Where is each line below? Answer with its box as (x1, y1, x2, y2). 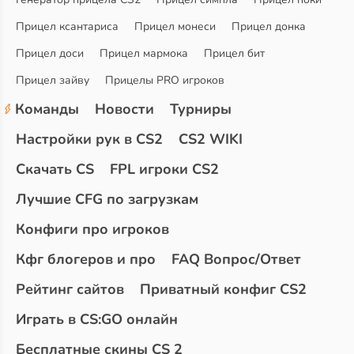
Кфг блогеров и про (16, 250, 156, 269)
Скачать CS (16, 160, 94, 179)
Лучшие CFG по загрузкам (16, 190, 198, 209)
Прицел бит (204, 46, 265, 62)
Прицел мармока (100, 46, 188, 62)
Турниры (170, 100, 232, 119)
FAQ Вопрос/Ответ (171, 250, 301, 269)
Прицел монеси (134, 19, 216, 35)
